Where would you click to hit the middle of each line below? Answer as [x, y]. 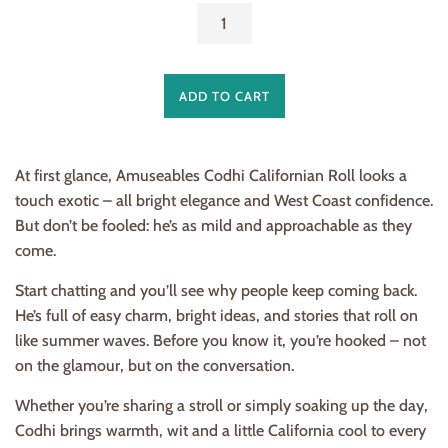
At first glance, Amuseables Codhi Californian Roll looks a [211, 176]
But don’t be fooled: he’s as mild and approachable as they [213, 226]
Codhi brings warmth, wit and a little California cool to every [220, 431]
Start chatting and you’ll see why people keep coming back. [216, 291]
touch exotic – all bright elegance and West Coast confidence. [224, 201]
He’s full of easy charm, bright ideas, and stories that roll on [216, 316]
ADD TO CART [224, 96]
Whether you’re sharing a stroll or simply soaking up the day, [221, 406]
